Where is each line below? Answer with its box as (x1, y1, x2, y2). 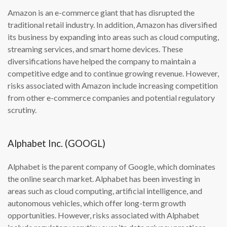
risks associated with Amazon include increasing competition (8, 81, 218, 91)
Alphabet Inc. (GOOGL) (8, 138, 105, 149)
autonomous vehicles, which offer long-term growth (8, 198, 186, 208)
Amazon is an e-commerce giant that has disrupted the (8, 8, 195, 18)
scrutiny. (8, 105, 36, 115)
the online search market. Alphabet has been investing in (8, 174, 200, 184)
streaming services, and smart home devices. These (8, 44, 183, 54)
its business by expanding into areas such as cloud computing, (8, 32, 219, 42)
